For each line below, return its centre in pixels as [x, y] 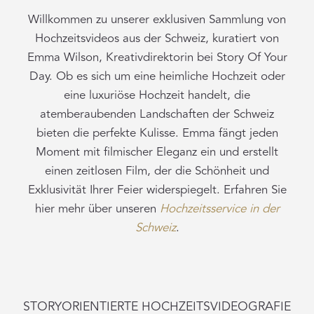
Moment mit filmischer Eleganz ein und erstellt [157, 152]
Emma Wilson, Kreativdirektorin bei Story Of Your [157, 57]
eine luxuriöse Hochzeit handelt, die [157, 95]
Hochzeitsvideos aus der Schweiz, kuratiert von [157, 38]
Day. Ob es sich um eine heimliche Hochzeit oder [157, 76]
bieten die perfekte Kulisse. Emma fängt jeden [157, 133]
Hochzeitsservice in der [219, 209]
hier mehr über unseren [97, 209]
